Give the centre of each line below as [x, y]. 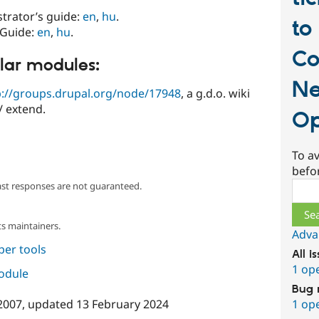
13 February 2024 [122, 304]
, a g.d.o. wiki [215, 93]
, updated [49, 304]
